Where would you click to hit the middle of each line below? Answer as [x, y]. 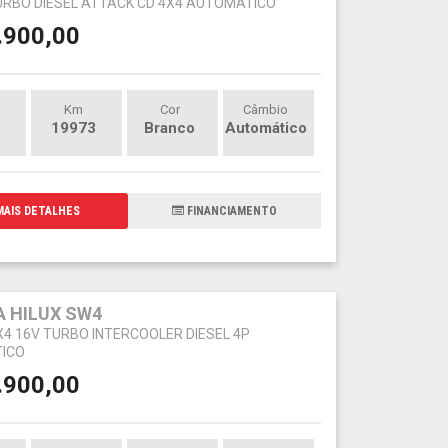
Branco [170, 127]
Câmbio [266, 109]
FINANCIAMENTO [230, 210]
